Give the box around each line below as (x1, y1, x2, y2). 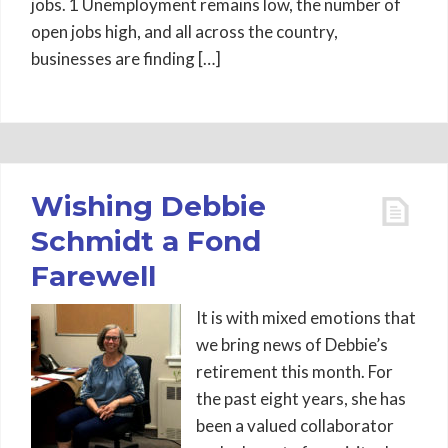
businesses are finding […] (31, 48, 221, 69)
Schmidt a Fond (31, 224, 261, 258)
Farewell (31, 259, 156, 293)
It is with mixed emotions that (196, 307, 416, 328)
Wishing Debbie (31, 189, 266, 223)
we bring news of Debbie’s (196, 334, 388, 355)
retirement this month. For (196, 361, 393, 382)
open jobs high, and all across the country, (31, 21, 338, 42)
